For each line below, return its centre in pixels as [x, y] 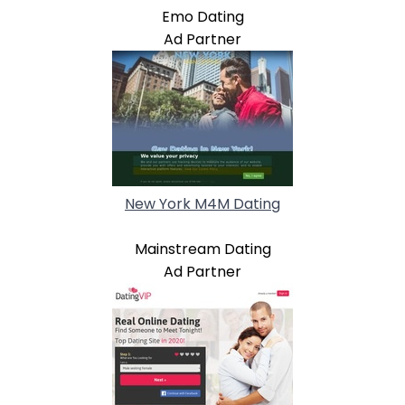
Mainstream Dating [202, 249]
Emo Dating [202, 16]
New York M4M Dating [202, 203]
